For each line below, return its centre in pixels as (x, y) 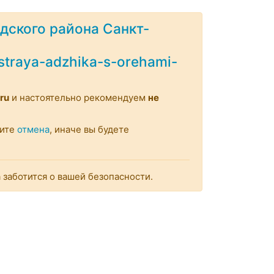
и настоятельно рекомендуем (79, 98)
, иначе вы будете (89, 129)
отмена (33, 129)
